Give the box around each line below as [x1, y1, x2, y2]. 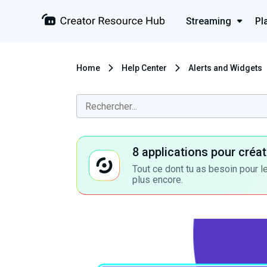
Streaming [186, 15, 231, 27]
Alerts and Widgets [188, 63, 262, 73]
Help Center [122, 63, 167, 73]
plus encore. [132, 174, 183, 185]
